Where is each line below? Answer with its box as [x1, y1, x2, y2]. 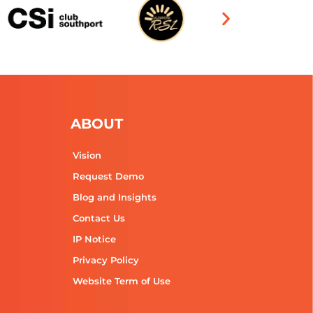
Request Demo [73, 170, 144, 182]
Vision [73, 150, 101, 161]
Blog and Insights [73, 191, 156, 203]
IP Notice [73, 233, 116, 245]
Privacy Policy [73, 254, 139, 266]
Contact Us [73, 212, 125, 224]
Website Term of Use [73, 275, 170, 287]
